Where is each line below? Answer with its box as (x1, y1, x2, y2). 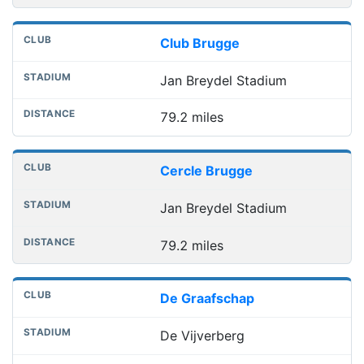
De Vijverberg (159, 327, 245, 344)
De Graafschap (159, 290, 254, 307)
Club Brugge (159, 34, 240, 51)
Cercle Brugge (159, 162, 253, 180)
